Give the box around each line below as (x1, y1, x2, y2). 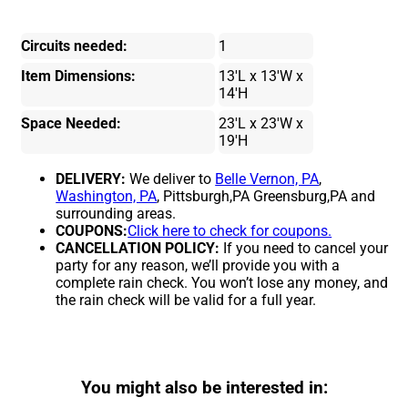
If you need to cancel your (219, 239, 389, 257)
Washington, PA (56, 187, 158, 205)
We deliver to (126, 169, 216, 188)
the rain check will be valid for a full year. (56, 291, 317, 309)
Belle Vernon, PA (215, 169, 320, 188)
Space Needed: (21, 114, 122, 132)
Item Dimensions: (21, 66, 137, 85)
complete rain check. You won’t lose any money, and (56, 273, 389, 291)
